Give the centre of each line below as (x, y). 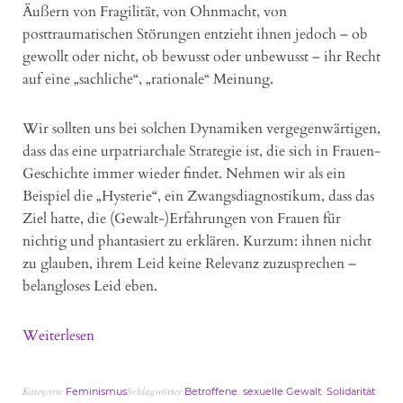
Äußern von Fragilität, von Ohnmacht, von (155, 12)
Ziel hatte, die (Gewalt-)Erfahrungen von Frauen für (182, 219)
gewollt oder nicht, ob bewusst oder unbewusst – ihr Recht (201, 57)
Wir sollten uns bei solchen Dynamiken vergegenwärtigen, (201, 129)
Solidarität (351, 392)
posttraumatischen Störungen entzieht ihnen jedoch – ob (195, 35)
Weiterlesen (58, 336)
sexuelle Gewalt (282, 392)
